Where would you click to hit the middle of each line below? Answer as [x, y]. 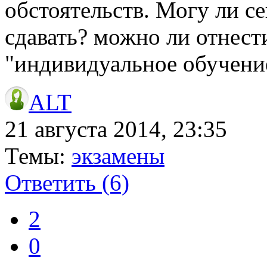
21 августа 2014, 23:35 [116, 129]
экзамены [118, 156]
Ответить [53, 182]
